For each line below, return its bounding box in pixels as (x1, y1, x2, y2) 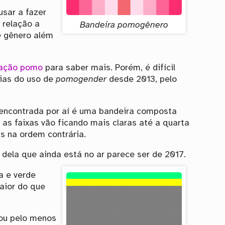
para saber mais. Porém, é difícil (43, 63, 176, 72)
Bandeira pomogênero (80, 20, 169, 30)
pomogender (56, 74, 107, 84)
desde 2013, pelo (106, 74, 177, 84)
